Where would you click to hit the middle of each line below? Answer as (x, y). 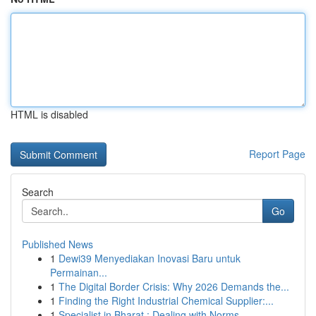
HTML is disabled (49, 114)
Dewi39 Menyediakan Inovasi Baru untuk (150, 258)
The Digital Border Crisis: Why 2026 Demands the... (174, 286)
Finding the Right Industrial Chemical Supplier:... (166, 300)
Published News (57, 244)
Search (38, 192)
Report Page (277, 154)
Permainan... (79, 272)
